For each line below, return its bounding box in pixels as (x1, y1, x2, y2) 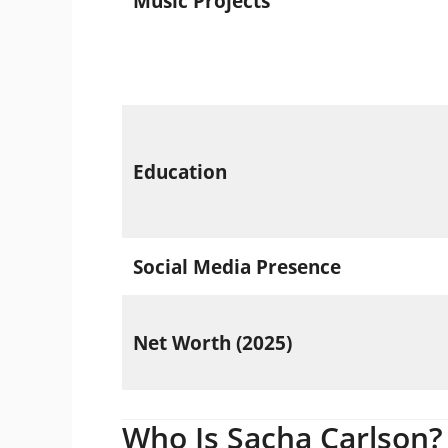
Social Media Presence (132, 253, 341, 280)
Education (132, 158, 227, 185)
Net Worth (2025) (132, 329, 292, 356)
